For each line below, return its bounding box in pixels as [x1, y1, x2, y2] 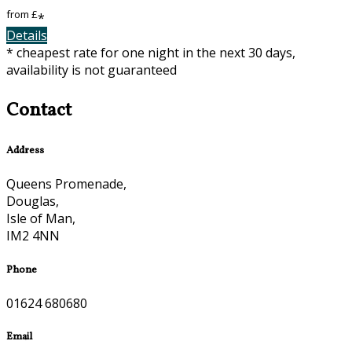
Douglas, [6, 192, 59, 211]
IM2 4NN [6, 227, 60, 245]
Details [6, 27, 47, 45]
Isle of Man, [6, 210, 75, 228]
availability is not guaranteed [6, 61, 177, 79]
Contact [6, 97, 71, 125]
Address [6, 143, 44, 159]
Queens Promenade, [6, 175, 126, 193]
